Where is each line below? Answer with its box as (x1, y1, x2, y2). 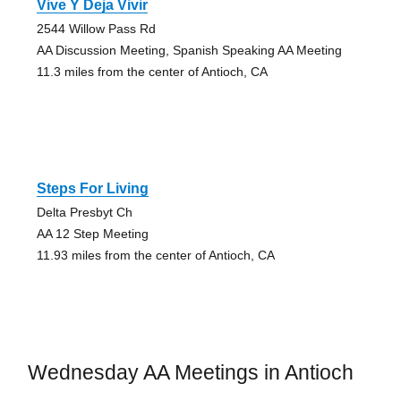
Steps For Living (36, 180, 149, 196)
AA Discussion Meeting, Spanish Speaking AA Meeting (36, 42, 342, 57)
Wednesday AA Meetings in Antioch (27, 360, 354, 384)
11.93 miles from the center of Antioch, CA (36, 247, 275, 262)
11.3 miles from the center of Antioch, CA (36, 64, 268, 79)
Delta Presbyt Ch (36, 204, 132, 219)
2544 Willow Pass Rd (36, 21, 156, 36)
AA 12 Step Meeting (36, 226, 149, 241)
